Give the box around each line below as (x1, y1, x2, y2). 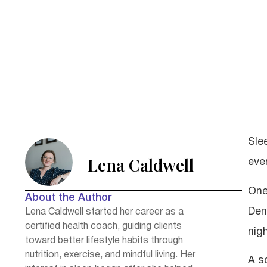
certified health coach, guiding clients (25, 222, 182, 231)
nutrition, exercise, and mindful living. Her (25, 251, 195, 260)
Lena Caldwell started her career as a (25, 208, 184, 217)
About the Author (25, 193, 112, 203)
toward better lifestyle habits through (25, 237, 183, 246)
